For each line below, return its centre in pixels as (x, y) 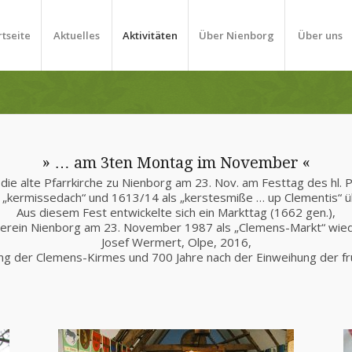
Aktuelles (76, 35)
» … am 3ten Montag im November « (176, 163)
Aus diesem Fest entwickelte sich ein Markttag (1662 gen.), (176, 212)
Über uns (320, 35)
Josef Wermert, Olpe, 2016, (176, 242)
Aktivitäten (150, 35)
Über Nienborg (236, 35)
